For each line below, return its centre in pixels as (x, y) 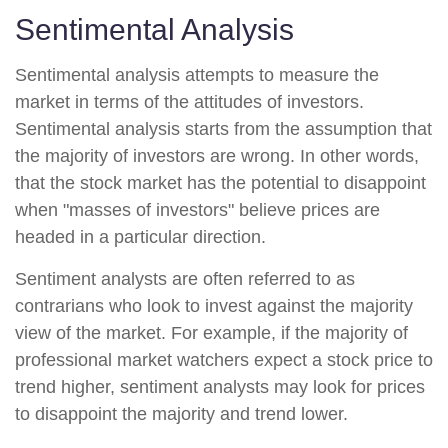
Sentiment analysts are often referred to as (185, 279)
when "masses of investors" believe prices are (197, 210)
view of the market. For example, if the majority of (211, 333)
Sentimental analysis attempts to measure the (197, 75)
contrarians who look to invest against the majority (214, 306)
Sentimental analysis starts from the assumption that (223, 129)
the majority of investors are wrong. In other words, (217, 156)
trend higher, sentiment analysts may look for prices (220, 387)
